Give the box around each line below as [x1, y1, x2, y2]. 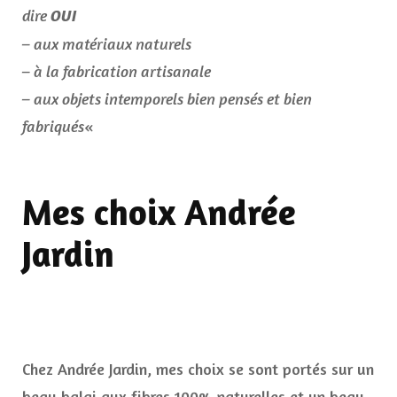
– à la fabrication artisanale [22, 61, 211, 82]
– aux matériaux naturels [22, 34, 191, 54]
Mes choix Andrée [22, 191, 296, 234]
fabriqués [22, 116, 84, 136]
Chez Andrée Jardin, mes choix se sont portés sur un [22, 359, 374, 379]
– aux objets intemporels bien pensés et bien [22, 89, 312, 109]
